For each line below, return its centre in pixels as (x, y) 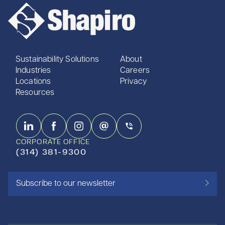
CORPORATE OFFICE (53, 143)
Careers (135, 71)
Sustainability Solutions (57, 60)
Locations (33, 82)
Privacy (134, 82)
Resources (35, 93)
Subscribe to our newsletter (66, 184)
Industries (33, 71)
